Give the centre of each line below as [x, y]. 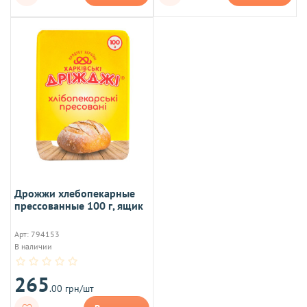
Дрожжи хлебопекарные [75, 193]
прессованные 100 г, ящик [79, 205]
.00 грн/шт [72, 288]
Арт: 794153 [37, 234]
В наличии [33, 246]
